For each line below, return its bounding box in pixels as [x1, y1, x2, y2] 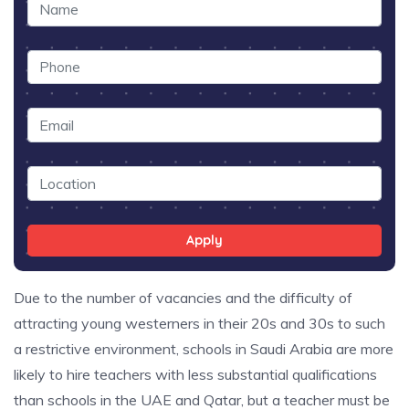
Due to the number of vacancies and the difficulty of [14, 288, 352, 307]
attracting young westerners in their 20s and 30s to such [14, 313, 385, 332]
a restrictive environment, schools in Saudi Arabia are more [14, 339, 393, 358]
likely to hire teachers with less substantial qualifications [14, 364, 377, 383]
